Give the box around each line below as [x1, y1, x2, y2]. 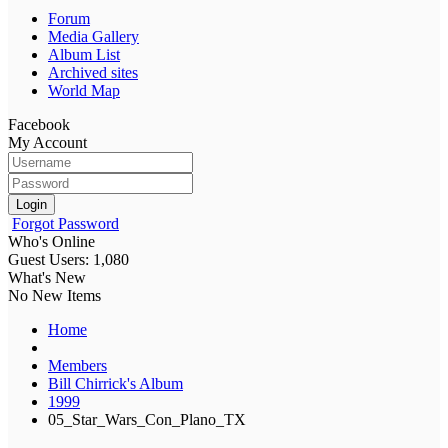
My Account [8, 133, 87, 151]
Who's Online [8, 232, 95, 250]
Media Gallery [48, 27, 139, 45]
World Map [48, 81, 120, 99]
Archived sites [48, 63, 138, 81]
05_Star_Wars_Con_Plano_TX [48, 410, 246, 428]
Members [48, 356, 107, 374]
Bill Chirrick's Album [48, 374, 183, 392]
